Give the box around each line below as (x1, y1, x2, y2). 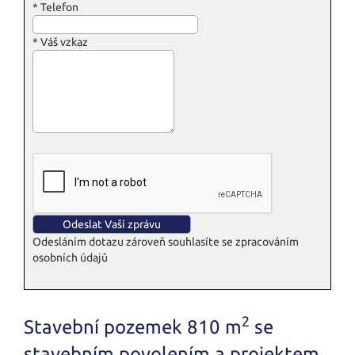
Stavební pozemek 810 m (24, 315, 242, 338)
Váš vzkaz (38, 35, 88, 48)
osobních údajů (32, 250, 108, 264)
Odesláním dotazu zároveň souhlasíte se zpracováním (32, 235, 299, 248)
